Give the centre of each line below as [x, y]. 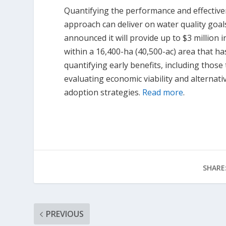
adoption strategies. [103, 93]
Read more [163, 93]
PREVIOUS [65, 214]
